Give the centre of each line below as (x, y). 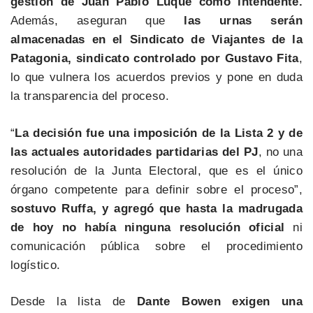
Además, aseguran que (97, 21)
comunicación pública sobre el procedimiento (156, 246)
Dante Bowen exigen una (214, 302)
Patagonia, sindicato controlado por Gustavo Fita (155, 59)
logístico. (36, 265)
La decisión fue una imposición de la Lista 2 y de (159, 133)
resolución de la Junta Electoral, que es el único (156, 170)
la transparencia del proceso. (90, 96)
